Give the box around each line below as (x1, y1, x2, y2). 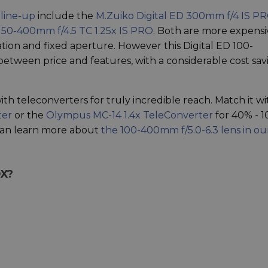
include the (35, 10, 96, 22)
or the (12, 109, 46, 121)
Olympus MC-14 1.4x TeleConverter (46, 109, 213, 121)
